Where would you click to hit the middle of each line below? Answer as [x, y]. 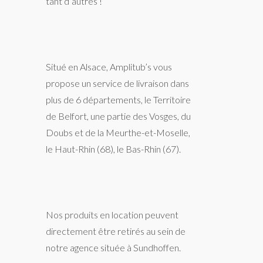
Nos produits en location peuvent [112, 215]
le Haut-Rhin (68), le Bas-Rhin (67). [114, 149]
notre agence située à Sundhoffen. [114, 247]
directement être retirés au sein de [116, 231]
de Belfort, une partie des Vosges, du [119, 116]
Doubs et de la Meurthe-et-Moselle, [118, 132]
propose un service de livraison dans [118, 83]
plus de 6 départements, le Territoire [119, 100]
